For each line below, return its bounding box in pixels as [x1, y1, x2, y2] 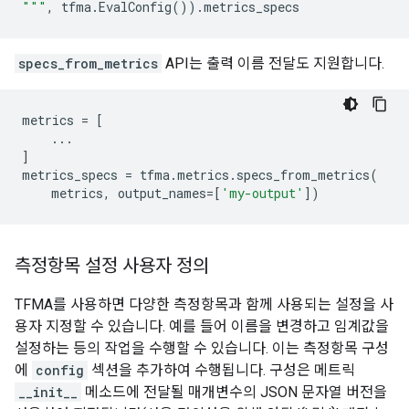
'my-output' [221, 184, 304, 202]
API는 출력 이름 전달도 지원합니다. [162, 55, 384, 72]
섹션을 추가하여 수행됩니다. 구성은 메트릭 [88, 362, 355, 379]
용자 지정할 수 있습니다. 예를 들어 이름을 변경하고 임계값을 [15, 318, 389, 335]
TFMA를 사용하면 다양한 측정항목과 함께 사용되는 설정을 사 [15, 296, 393, 313]
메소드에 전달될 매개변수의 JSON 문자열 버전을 [81, 383, 387, 401]
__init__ [18, 383, 78, 401]
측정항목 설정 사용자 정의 [15, 255, 209, 278]
